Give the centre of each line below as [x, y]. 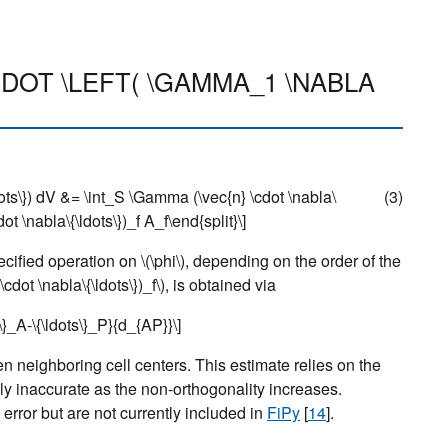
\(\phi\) [163, 260]
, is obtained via [220, 284]
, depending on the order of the [293, 260]
